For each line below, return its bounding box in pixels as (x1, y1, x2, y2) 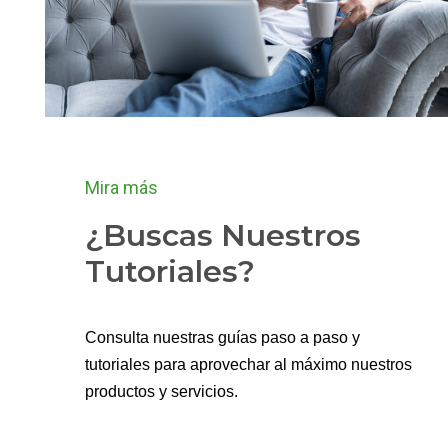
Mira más (85, 177, 158, 199)
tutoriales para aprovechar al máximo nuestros (85, 356, 412, 374)
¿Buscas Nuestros (85, 217, 361, 255)
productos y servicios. (85, 383, 238, 401)
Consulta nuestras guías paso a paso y (85, 329, 360, 347)
